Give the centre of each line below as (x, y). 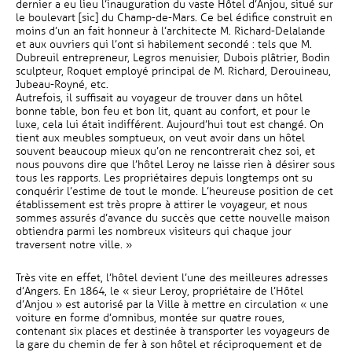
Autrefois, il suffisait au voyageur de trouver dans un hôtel (159, 98)
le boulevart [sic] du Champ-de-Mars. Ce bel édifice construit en (174, 18)
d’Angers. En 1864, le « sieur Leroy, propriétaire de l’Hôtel (159, 291)
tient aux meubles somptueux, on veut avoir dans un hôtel (160, 138)
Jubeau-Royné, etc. (62, 84)
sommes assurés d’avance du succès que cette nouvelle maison (173, 218)
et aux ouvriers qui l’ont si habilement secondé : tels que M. (164, 44)
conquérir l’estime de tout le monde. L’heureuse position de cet (174, 191)
